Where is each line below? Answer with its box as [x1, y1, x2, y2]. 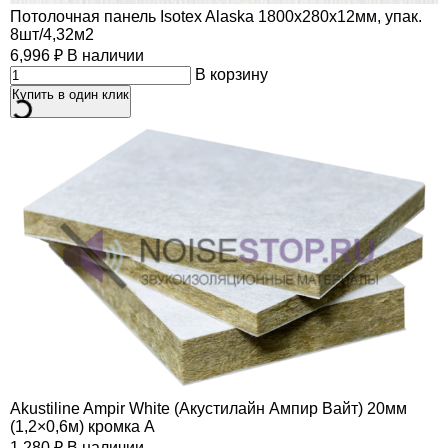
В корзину [195, 66, 268, 84]
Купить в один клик [12, 87, 129, 103]
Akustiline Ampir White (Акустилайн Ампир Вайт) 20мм [10, 400, 407, 418]
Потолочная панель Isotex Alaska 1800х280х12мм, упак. [10, 8, 422, 26]
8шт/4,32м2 [10, 26, 94, 44]
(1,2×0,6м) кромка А [10, 418, 155, 436]
